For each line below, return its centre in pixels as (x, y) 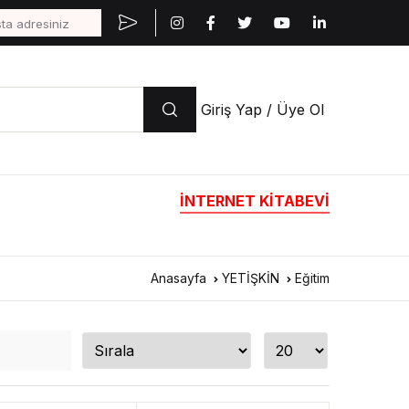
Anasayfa (178, 278)
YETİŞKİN (251, 278)
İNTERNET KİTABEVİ (255, 200)
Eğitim (312, 278)
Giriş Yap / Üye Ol (263, 110)
